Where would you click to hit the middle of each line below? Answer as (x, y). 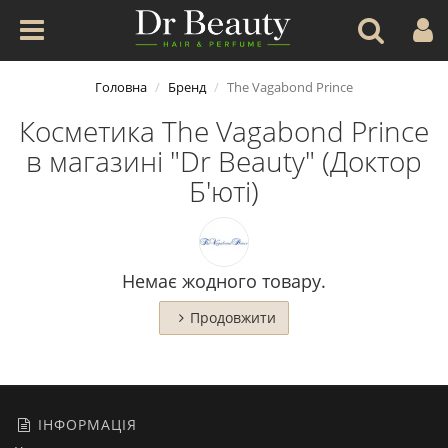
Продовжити (233, 317)
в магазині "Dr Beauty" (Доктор (224, 161)
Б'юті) (224, 191)
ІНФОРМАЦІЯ (85, 424)
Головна (121, 87)
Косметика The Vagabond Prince (224, 131)
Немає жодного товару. (224, 281)
